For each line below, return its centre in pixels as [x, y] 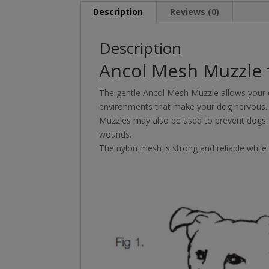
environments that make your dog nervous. [183, 107]
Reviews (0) [195, 12]
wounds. [116, 134]
